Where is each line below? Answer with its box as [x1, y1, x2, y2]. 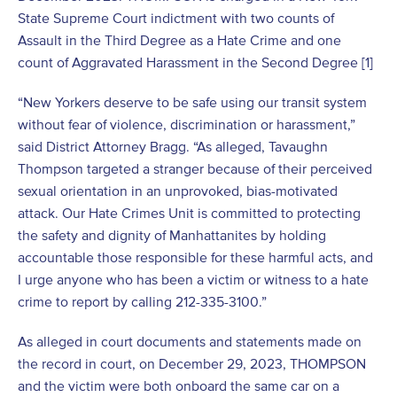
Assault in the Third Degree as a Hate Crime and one [18, 32, 341, 48]
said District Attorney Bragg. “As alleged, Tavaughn [18, 138, 328, 154]
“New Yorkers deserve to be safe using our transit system [18, 94, 367, 110]
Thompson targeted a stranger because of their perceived [18, 160, 372, 176]
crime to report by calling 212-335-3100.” [18, 293, 267, 309]
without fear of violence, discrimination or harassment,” [18, 116, 355, 132]
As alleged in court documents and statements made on [18, 333, 362, 349]
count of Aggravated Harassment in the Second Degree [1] [18, 54, 373, 70]
